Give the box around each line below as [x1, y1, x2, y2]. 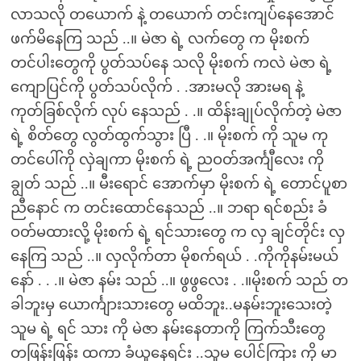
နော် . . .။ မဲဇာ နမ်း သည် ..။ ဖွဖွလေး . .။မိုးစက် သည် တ [10, 272, 348, 288]
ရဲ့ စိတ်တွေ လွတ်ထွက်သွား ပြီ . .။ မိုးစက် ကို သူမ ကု [10, 127, 328, 143]
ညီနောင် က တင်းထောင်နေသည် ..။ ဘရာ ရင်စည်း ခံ [10, 200, 327, 216]
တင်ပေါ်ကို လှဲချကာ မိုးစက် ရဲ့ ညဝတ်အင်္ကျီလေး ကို [10, 151, 324, 168]
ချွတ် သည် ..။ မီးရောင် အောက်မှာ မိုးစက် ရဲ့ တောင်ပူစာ [10, 176, 347, 192]
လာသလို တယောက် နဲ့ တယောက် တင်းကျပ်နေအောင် [10, 6, 334, 23]
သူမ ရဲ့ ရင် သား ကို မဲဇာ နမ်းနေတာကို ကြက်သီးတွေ [10, 321, 326, 337]
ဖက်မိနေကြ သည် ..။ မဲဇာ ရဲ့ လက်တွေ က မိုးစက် [10, 31, 309, 47]
